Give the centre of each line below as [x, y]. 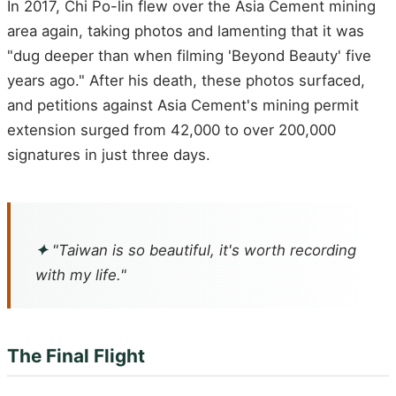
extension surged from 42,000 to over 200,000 [171, 129]
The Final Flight [76, 356]
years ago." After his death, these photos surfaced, [186, 80]
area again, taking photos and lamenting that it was [186, 30]
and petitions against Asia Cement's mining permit [183, 105]
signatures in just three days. [109, 154]
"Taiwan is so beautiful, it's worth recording [202, 251]
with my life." [81, 275]
